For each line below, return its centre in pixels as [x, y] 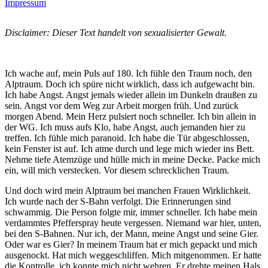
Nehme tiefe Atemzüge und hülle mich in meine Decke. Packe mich [133, 159]
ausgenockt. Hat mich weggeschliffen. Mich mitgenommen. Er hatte [133, 255]
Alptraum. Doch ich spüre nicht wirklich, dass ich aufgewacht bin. [130, 84]
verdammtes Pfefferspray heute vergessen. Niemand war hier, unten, [133, 223]
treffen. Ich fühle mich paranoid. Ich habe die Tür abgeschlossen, [127, 138]
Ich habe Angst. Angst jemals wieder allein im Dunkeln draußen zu [131, 95]
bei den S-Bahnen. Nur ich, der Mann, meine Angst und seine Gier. [132, 233]
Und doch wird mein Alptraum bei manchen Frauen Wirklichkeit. [128, 190]
